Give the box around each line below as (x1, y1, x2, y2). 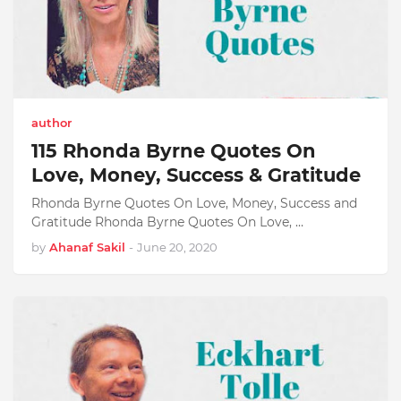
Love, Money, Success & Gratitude (31, 164, 361, 186)
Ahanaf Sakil (49, 240, 125, 254)
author (31, 115, 72, 130)
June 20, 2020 (137, 240, 218, 254)
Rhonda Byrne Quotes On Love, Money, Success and (31, 195, 357, 211)
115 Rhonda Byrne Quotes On (31, 140, 316, 162)
